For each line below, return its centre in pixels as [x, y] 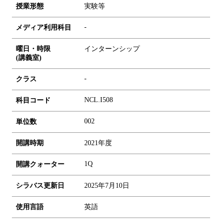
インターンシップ [112, 49]
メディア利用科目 [44, 27]
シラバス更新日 [40, 185]
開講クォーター [40, 164]
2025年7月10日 [107, 185]
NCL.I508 [99, 100]
